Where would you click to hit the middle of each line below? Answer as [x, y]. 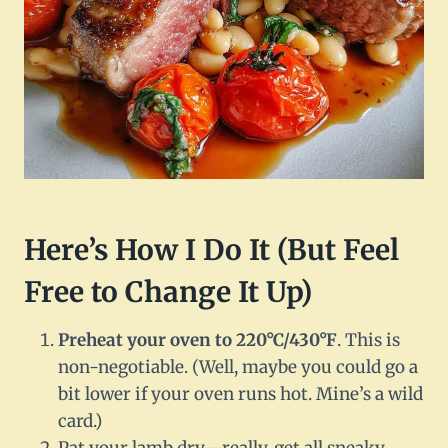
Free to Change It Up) [168, 292]
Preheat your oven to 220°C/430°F [197, 340]
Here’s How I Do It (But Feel [211, 250]
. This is [368, 340]
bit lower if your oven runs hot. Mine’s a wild [240, 394]
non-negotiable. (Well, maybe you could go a [238, 367]
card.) [80, 421]
